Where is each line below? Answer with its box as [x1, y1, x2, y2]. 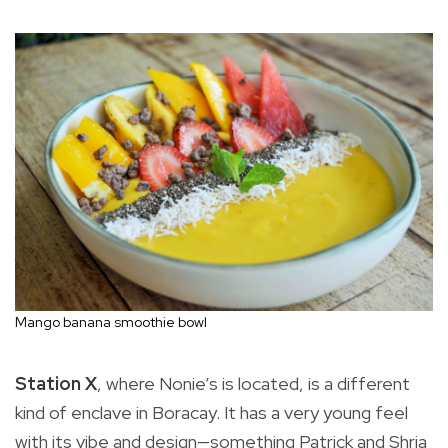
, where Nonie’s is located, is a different [97, 372, 410, 396]
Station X [15, 372, 97, 396]
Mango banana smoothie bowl [15, 313, 207, 332]
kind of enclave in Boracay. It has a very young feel [15, 401, 408, 425]
